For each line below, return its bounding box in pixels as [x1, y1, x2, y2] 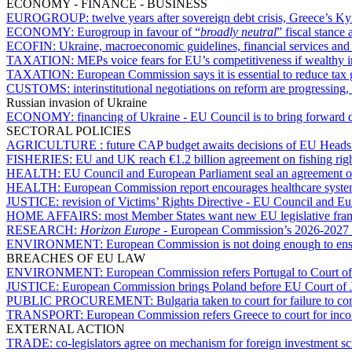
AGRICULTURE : [6, 137, 106, 152]
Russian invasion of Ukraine [6, 95, 147, 109]
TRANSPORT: [6, 307, 86, 321]
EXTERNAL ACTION [6, 321, 125, 335]
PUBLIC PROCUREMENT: [6, 293, 156, 307]
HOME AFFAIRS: [6, 208, 104, 222]
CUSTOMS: [6, 81, 73, 95]
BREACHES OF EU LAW [6, 251, 145, 265]
